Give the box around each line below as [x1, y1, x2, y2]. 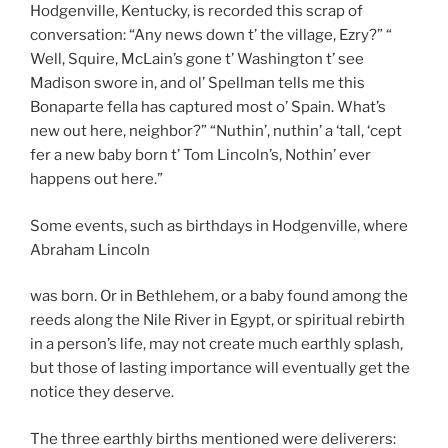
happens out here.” [30, 170, 163, 189]
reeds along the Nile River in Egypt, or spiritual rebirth [30, 311, 405, 330]
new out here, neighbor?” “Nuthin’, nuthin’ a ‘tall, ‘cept [30, 122, 402, 141]
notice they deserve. [30, 383, 174, 402]
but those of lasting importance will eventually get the [30, 359, 410, 378]
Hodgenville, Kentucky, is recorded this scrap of [30, 2, 363, 21]
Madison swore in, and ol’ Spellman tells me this [30, 74, 365, 93]
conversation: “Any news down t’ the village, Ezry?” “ [30, 26, 392, 45]
